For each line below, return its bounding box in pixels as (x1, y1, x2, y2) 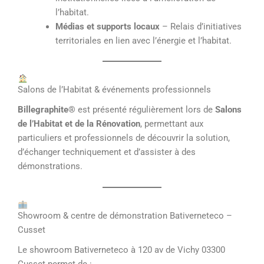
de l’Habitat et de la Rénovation (18, 118, 140, 130)
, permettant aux (140, 118, 203, 130)
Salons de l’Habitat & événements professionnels (18, 84, 211, 95)
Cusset (18, 225, 45, 236)
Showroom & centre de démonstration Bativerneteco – (18, 210, 232, 222)
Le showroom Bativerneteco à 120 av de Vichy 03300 (18, 245, 225, 256)
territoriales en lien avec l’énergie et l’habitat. (55, 35, 232, 47)
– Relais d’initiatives (159, 21, 242, 32)
